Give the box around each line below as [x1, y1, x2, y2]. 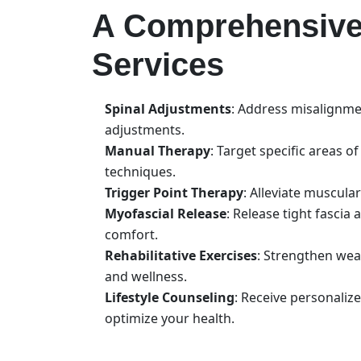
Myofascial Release [105, 204, 226, 222]
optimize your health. [105, 309, 238, 327]
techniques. [105, 162, 179, 180]
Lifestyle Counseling [105, 288, 234, 306]
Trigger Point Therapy [105, 183, 243, 201]
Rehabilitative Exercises [105, 246, 257, 264]
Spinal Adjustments [105, 99, 231, 118]
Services [92, 46, 233, 82]
